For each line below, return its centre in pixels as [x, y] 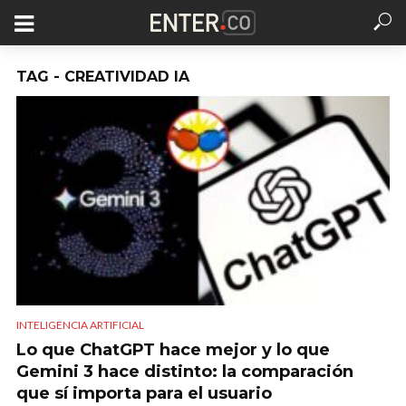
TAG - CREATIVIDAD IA [103, 77]
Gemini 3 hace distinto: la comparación [185, 372]
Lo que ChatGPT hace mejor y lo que [173, 350]
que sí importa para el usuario [144, 394]
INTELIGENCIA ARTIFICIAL [80, 325]
